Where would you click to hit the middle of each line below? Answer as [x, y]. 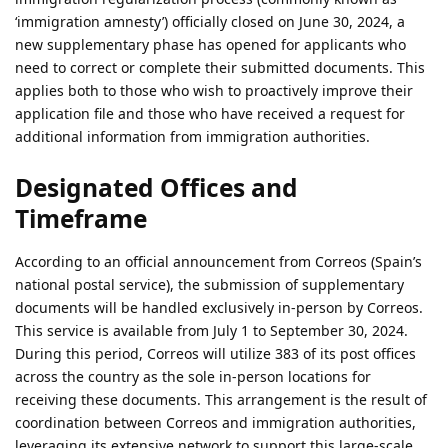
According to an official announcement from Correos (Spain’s [218, 262]
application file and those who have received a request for [210, 113]
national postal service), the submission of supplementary [209, 285]
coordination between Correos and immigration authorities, [215, 423]
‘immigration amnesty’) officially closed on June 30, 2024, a [210, 21]
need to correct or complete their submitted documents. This [220, 67]
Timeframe [81, 219]
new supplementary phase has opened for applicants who [210, 44]
